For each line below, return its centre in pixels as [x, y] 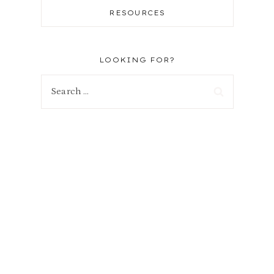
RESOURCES [137, 13]
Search [56, 83]
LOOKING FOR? [137, 60]
